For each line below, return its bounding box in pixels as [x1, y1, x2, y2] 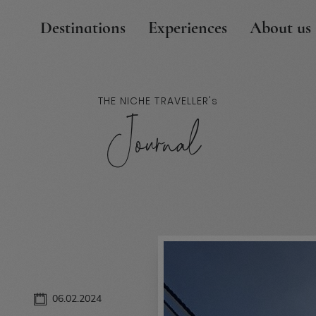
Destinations [40, 18, 126, 38]
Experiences [148, 18, 227, 38]
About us [250, 18, 311, 38]
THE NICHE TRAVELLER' [97, 94, 212, 108]
